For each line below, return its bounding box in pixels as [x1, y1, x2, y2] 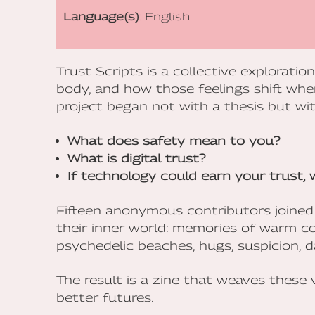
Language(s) [63, 10, 139, 23]
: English [139, 10, 190, 23]
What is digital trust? [67, 152, 205, 166]
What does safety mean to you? [67, 134, 280, 148]
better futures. [56, 291, 154, 305]
